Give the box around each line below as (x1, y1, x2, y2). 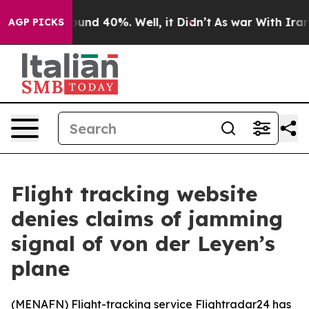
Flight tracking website (11, 181, 257, 207)
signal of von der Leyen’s (11, 230, 275, 257)
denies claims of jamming (11, 206, 283, 232)
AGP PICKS (8, 16, 64, 28)
